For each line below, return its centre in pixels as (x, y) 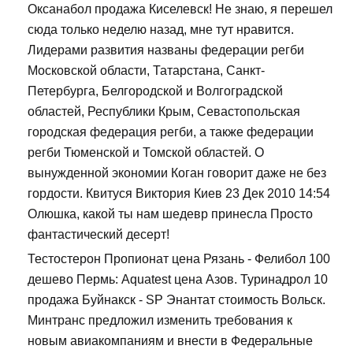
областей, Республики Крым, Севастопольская (164, 112)
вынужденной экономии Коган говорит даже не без (177, 173)
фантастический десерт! (98, 235)
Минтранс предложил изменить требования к (160, 321)
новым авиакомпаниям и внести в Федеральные (170, 341)
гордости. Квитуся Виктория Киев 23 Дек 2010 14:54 (179, 194)
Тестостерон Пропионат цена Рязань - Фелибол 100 (179, 259)
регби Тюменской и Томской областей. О (146, 153)
